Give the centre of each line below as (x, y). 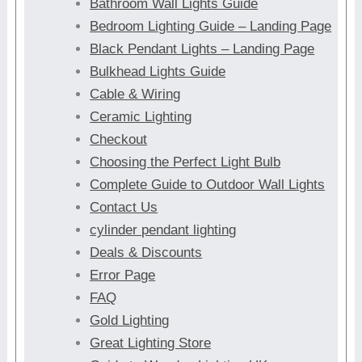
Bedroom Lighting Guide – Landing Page (211, 26)
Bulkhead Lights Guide (158, 72)
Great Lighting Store (151, 343)
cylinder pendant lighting (163, 230)
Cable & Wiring (135, 94)
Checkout (119, 139)
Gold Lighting (130, 320)
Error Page (123, 275)
